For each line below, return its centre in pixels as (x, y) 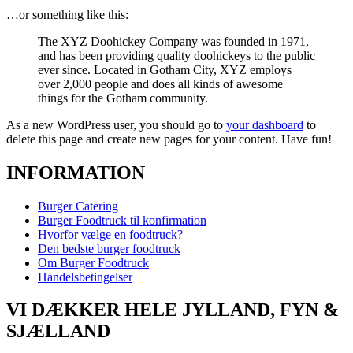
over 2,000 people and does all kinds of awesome (160, 84)
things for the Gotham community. (123, 98)
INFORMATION (76, 172)
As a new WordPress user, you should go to (116, 124)
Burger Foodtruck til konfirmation (122, 220)
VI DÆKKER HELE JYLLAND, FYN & (173, 310)
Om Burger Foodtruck (93, 262)
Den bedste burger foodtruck (109, 248)
